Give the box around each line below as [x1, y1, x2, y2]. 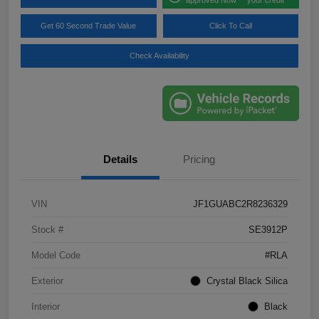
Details [103, 152, 137, 165]
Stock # [31, 224, 63, 235]
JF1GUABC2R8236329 [193, 198, 288, 209]
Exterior [31, 275, 63, 286]
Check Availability [130, 51, 189, 60]
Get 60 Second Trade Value [41, 21, 137, 30]
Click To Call [209, 21, 252, 30]
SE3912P [249, 224, 288, 235]
